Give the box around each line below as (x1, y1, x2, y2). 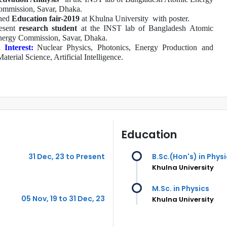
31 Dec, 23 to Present (28, 151, 105, 162)
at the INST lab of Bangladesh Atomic (77, 23, 213, 32)
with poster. (152, 14, 190, 23)
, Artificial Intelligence (50, 52, 121, 61)
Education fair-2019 (11, 14, 80, 23)
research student (19, 23, 78, 32)
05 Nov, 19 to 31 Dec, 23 (21, 193, 105, 204)
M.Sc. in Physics (152, 183, 209, 194)
